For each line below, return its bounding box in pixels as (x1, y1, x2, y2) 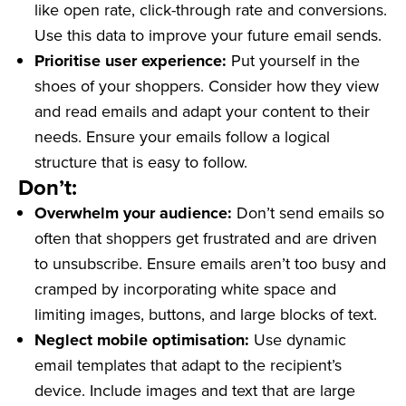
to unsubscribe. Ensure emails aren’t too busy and (34, 252, 386, 275)
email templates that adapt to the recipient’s (34, 353, 342, 377)
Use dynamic (254, 328, 346, 352)
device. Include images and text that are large (34, 379, 355, 402)
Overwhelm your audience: (34, 201, 237, 226)
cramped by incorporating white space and (34, 277, 336, 301)
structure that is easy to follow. (34, 150, 247, 174)
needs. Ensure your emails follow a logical (34, 125, 330, 149)
